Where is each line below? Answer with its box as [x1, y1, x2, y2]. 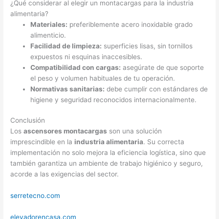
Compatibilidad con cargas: [30, 63, 121, 71]
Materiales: [30, 20, 68, 28]
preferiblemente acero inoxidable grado [67, 20, 193, 28]
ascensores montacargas [23, 127, 108, 135]
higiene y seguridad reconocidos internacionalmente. [30, 95, 197, 104]
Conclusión [10, 116, 45, 125]
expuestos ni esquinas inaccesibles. [30, 52, 143, 61]
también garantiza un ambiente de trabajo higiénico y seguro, [10, 159, 203, 168]
